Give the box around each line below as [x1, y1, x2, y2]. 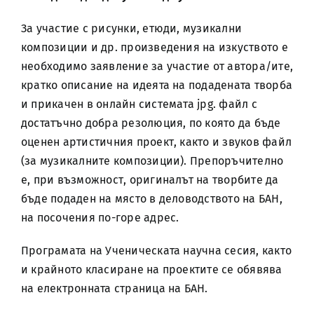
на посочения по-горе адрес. [20, 211, 179, 224]
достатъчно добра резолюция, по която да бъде [20, 116, 281, 130]
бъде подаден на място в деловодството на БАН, [20, 192, 282, 205]
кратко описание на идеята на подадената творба [20, 78, 293, 92]
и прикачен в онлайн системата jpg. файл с [20, 97, 257, 111]
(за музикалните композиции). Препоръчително [20, 154, 284, 168]
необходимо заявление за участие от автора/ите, [20, 60, 294, 73]
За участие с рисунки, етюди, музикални [20, 22, 243, 35]
